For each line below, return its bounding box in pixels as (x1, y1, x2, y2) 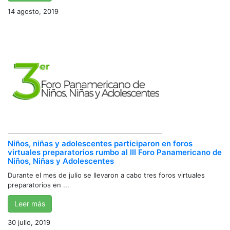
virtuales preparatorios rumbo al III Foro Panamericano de (8, 147, 222, 158)
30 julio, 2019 (8, 218, 50, 227)
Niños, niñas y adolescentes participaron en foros (8, 139, 193, 149)
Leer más (14, 199, 45, 208)
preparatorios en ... (8, 181, 69, 189)
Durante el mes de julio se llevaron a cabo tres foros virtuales (8, 171, 205, 180)
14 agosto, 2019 (8, 7, 59, 15)
